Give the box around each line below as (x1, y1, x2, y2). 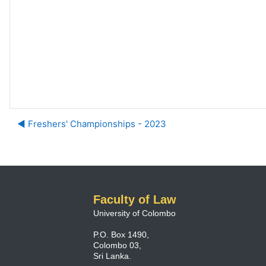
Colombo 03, (93, 240, 141, 250)
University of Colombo (93, 208, 176, 218)
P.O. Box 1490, (93, 230, 149, 239)
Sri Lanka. (93, 251, 131, 261)
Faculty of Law (93, 193, 176, 206)
